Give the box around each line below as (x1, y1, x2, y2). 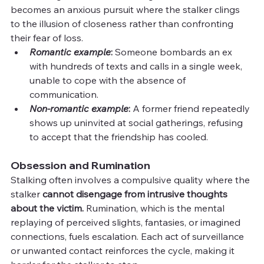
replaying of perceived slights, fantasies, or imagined (11, 216, 243, 228)
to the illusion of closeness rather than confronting (11, 17, 236, 29)
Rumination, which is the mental (84, 202, 227, 214)
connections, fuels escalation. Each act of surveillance (11, 230, 246, 242)
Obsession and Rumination (11, 158, 150, 172)
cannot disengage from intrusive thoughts (42, 187, 230, 200)
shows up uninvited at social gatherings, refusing (29, 116, 245, 128)
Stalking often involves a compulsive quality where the (11, 173, 252, 186)
